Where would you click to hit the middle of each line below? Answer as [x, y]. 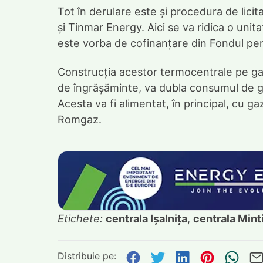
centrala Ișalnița [146, 219]
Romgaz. [80, 119]
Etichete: [82, 219]
